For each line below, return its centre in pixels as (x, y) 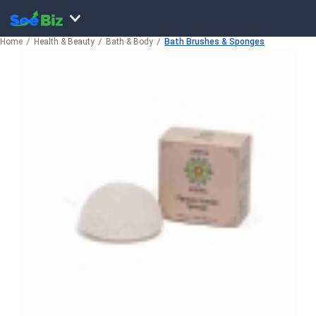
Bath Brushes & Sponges (214, 42)
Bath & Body (129, 42)
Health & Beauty (64, 42)
